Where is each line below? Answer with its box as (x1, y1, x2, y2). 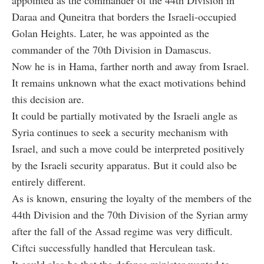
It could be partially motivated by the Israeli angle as (12, 108, 237, 123)
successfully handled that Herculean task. (36, 240, 216, 255)
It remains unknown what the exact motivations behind (12, 75, 246, 90)
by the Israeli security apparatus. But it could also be (12, 157, 237, 172)
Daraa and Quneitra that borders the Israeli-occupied (12, 9, 236, 24)
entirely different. (12, 174, 86, 189)
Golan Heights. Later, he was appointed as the (12, 25, 209, 40)
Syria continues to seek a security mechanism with (12, 124, 228, 139)
